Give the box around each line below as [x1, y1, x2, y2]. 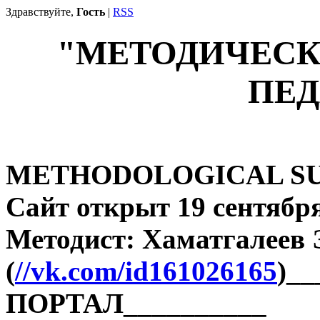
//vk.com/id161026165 [15, 255, 277, 286]
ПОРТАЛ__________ [6, 287, 266, 319]
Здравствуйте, [6, 6, 76, 18]
